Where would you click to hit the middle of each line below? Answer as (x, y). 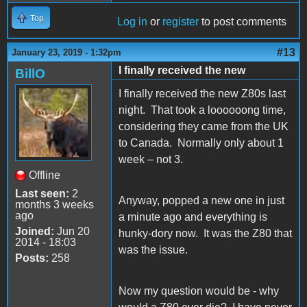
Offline (45, 175)
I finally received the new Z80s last (202, 93)
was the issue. (153, 249)
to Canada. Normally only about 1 (201, 143)
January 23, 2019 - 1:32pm (66, 52)
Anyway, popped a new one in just (201, 200)
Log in (132, 21)
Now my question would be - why (199, 291)
